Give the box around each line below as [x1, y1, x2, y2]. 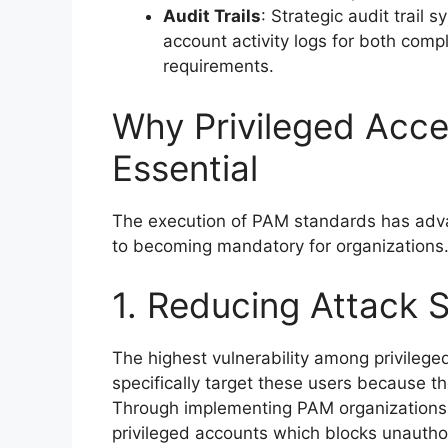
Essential [112, 146, 258, 189]
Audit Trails [163, 6, 261, 27]
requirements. [163, 56, 274, 77]
